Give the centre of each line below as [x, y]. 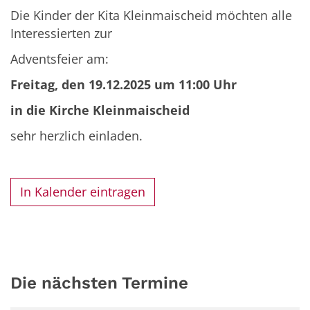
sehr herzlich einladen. [76, 135]
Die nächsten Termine [99, 283]
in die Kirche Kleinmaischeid [100, 110]
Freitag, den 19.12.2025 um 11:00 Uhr [124, 84]
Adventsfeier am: [60, 58]
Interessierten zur [61, 33]
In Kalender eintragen [83, 192]
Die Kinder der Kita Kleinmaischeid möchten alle [151, 15]
